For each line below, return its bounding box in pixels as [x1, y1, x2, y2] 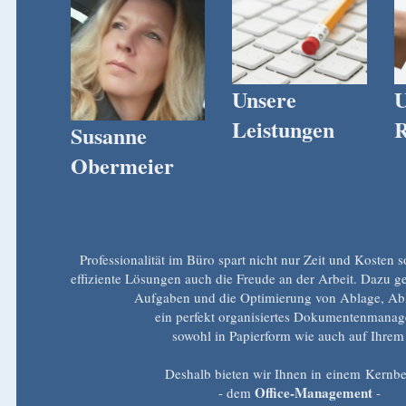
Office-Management [255, 382, 373, 402]
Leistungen [232, 112, 335, 145]
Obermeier [70, 149, 174, 181]
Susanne [70, 119, 147, 151]
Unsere [232, 82, 297, 115]
